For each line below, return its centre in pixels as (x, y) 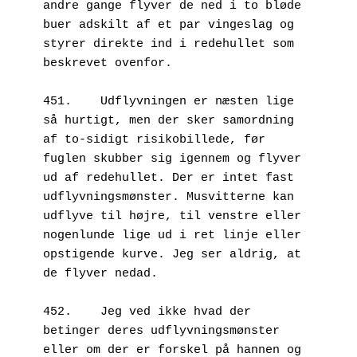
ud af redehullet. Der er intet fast (169, 178)
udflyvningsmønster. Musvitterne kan (169, 197)
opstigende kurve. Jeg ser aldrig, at (172, 254)
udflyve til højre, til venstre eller (172, 216)
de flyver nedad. (104, 273)
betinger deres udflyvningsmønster (161, 331)
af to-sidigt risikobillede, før (154, 139)
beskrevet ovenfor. (108, 63)
